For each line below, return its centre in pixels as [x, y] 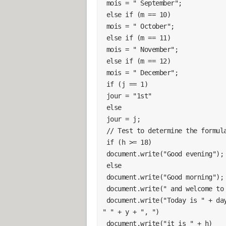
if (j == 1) [127, 84]
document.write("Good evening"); [165, 154]
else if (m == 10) [138, 14]
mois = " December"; [142, 72]
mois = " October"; [140, 26]
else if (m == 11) [138, 38]
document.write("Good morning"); [165, 177]
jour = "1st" [129, 96]
